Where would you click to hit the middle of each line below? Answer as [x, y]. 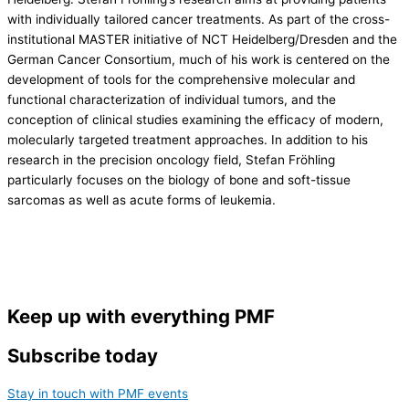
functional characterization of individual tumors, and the [172, 99]
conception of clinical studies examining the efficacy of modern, [195, 119]
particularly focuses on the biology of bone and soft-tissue [179, 179]
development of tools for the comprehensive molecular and [181, 79]
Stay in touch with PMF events [98, 393]
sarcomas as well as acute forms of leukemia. [142, 199]
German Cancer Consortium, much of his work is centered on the [199, 59]
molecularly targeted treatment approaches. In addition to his [188, 139]
